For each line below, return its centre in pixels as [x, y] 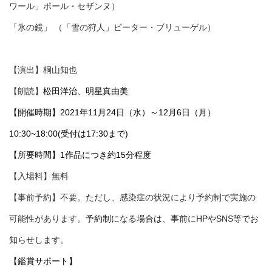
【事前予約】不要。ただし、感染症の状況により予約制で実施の [132, 198]
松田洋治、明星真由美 [86, 91]
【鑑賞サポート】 [43, 261]
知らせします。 [39, 240]
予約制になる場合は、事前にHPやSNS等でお [172, 219]
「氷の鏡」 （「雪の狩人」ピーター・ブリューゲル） [112, 28]
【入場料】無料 [39, 176]
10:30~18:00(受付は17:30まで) [69, 134]
